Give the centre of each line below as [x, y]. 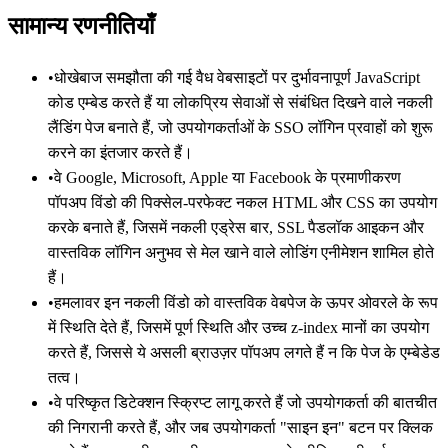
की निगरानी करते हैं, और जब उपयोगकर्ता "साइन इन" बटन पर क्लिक [240, 427]
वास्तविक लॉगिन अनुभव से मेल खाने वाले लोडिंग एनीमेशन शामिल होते [241, 252]
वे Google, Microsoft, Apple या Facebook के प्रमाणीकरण [227, 177]
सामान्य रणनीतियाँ [81, 25]
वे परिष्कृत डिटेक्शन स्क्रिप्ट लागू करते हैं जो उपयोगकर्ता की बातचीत [245, 402]
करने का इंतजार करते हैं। [120, 152]
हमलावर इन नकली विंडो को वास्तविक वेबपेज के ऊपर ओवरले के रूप [246, 302]
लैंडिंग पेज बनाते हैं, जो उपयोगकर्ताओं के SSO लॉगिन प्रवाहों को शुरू [240, 127]
